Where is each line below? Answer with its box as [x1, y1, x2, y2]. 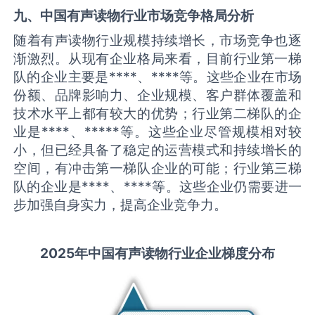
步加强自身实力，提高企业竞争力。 [13, 196, 228, 214]
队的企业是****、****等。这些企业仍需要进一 [13, 178, 302, 195]
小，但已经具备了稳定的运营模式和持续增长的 [13, 141, 302, 159]
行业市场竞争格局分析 [120, 6, 255, 24]
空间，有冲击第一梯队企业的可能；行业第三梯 [13, 160, 302, 177]
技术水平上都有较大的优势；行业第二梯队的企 [13, 105, 302, 122]
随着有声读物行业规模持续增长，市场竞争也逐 [13, 32, 302, 49]
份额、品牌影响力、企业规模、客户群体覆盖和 [13, 86, 302, 104]
